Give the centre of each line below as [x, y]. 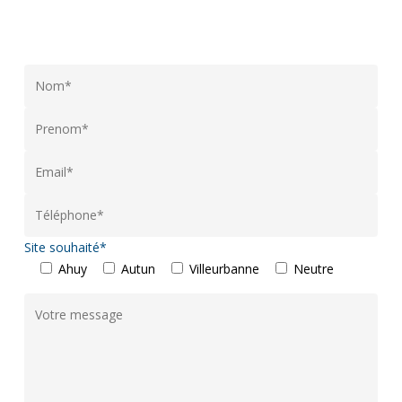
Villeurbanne [224, 268]
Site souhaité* [65, 247]
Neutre [313, 268]
